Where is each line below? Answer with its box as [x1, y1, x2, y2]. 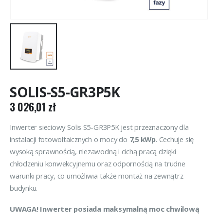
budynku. [10, 182, 38, 193]
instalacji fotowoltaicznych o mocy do [10, 134, 129, 144]
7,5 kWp [129, 134, 156, 144]
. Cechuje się [156, 134, 194, 144]
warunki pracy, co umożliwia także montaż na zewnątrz [10, 170, 183, 181]
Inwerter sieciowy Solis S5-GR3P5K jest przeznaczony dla [10, 122, 189, 132]
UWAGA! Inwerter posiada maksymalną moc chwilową [10, 204, 200, 214]
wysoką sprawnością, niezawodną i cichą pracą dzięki [10, 146, 176, 156]
